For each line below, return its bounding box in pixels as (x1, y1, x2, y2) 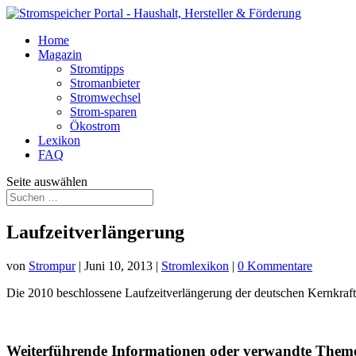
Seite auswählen (6, 175, 87, 188)
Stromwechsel (70, 91, 141, 104)
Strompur (29, 258, 75, 273)
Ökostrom (70, 119, 120, 133)
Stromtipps (70, 62, 124, 75)
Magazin (38, 48, 82, 61)
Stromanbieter (70, 76, 140, 90)
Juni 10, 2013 (84, 258, 153, 273)
